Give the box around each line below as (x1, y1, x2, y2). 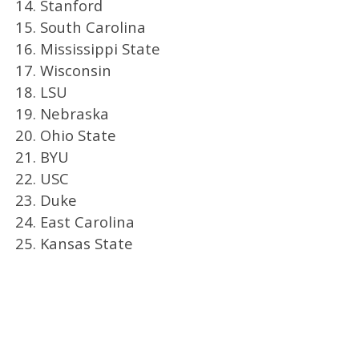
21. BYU (14, 146, 69, 167)
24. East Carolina (14, 211, 135, 232)
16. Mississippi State (14, 38, 160, 58)
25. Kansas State (14, 232, 133, 253)
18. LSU (14, 81, 67, 102)
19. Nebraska (14, 103, 109, 123)
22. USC (14, 167, 69, 188)
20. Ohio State (14, 124, 116, 145)
